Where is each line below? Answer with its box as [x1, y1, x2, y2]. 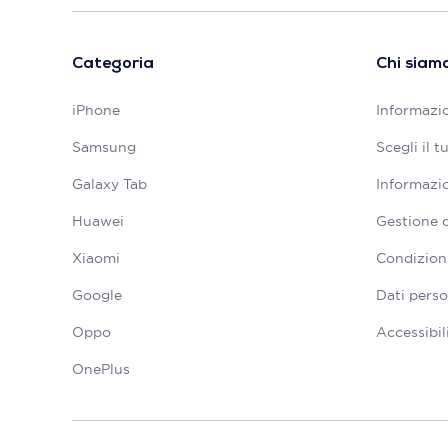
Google [72, 286, 122, 305]
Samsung [72, 138, 136, 157]
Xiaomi [72, 249, 120, 268]
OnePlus [72, 360, 130, 379]
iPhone [72, 101, 120, 120]
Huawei [72, 212, 124, 231]
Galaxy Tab [72, 175, 147, 194]
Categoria [72, 56, 154, 73]
